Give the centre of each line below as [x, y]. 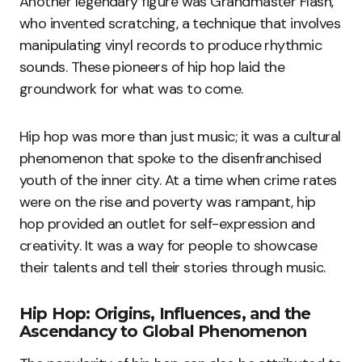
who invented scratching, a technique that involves [180, 24]
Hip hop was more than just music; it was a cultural [180, 137]
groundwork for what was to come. [131, 89]
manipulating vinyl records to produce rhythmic [171, 46]
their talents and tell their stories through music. [173, 268]
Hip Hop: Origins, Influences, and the [165, 314]
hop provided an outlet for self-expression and [167, 224]
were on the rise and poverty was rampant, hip [168, 202]
